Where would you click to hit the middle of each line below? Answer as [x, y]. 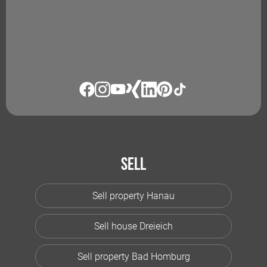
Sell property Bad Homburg [133, 257]
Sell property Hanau [133, 196]
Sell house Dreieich [133, 226]
